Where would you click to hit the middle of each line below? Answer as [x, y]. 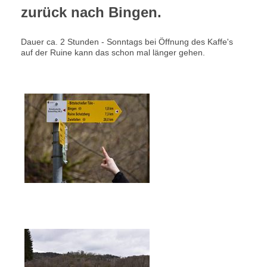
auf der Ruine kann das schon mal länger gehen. [113, 52]
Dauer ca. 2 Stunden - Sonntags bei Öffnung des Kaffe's [127, 41]
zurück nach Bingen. [91, 12]
